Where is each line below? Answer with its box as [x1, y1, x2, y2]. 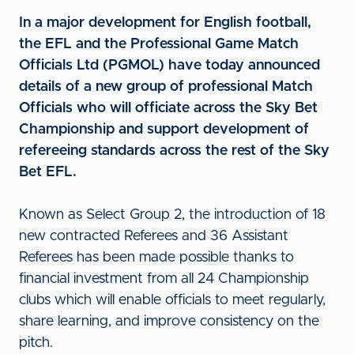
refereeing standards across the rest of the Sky [19, 144, 330, 158]
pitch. [19, 336, 53, 350]
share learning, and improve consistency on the [19, 314, 319, 329]
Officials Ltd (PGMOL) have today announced [19, 58, 320, 73]
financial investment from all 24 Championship [19, 272, 309, 286]
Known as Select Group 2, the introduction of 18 [19, 208, 326, 222]
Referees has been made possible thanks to [19, 250, 294, 265]
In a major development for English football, [19, 16, 311, 30]
